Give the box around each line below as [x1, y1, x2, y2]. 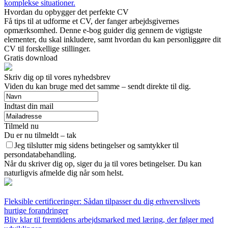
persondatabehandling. [4, 150, 76, 159]
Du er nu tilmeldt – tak [4, 131, 76, 140]
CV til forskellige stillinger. [4, 44, 91, 53]
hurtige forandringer [4, 206, 68, 215]
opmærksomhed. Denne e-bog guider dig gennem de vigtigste [4, 26, 202, 35]
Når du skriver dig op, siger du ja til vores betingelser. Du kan [4, 159, 202, 168]
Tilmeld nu [4, 122, 39, 131]
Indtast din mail [4, 102, 53, 111]
